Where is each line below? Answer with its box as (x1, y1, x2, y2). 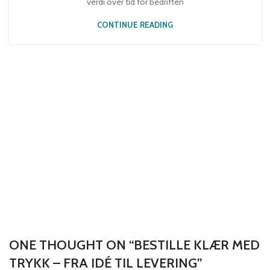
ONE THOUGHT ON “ (9, 236, 134, 253)
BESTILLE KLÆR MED (134, 236, 260, 253)
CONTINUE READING (97, 20, 173, 30)
